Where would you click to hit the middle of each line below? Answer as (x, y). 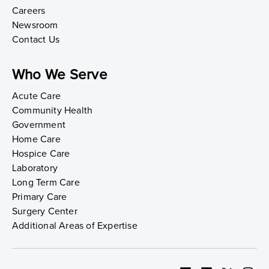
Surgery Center (45, 211)
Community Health (53, 110)
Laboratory (35, 168)
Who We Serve (60, 74)
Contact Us (36, 39)
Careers (29, 11)
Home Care (36, 139)
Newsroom (35, 25)
